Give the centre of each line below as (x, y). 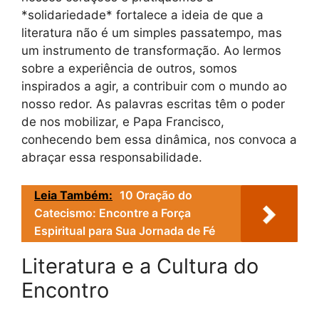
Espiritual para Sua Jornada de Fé (125, 230)
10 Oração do (156, 195)
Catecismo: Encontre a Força (113, 213)
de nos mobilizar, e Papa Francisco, (123, 122)
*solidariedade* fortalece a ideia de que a (142, 15)
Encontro (65, 290)
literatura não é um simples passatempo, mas (152, 33)
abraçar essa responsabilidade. (112, 158)
